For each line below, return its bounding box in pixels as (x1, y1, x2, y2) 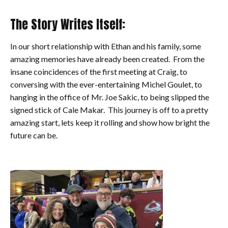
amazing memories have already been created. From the (10, 54, 205, 64)
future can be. (10, 130, 58, 140)
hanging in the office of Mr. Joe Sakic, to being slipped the (10, 92, 209, 102)
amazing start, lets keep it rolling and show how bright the (10, 118, 210, 128)
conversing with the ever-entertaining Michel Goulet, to (10, 79, 202, 90)
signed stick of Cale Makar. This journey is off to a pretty (10, 105, 208, 115)
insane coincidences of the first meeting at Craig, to (10, 67, 187, 77)
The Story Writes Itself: (10, 15, 125, 34)
